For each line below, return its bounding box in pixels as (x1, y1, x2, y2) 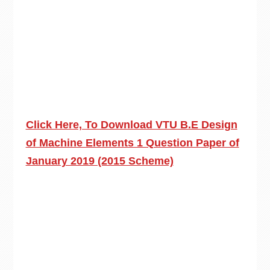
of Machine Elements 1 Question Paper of (25, 137, 239, 149)
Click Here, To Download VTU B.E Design (25, 119, 237, 131)
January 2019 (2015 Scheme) (25, 155, 174, 167)
